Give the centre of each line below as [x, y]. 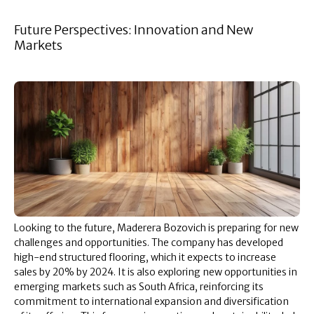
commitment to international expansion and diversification [151, 301]
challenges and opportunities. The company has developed [149, 242]
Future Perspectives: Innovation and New [134, 30]
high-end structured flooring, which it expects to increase [145, 257]
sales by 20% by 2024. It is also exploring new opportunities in [156, 272]
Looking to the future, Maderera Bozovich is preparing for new [156, 227]
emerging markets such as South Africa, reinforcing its [139, 286]
